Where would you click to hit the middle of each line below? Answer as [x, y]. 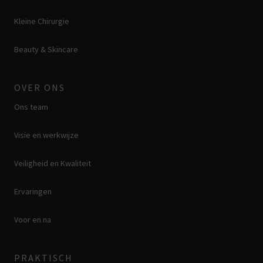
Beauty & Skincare [46, 50]
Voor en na [33, 220]
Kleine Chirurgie [42, 21]
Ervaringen [33, 192]
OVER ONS [40, 88]
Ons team [31, 107]
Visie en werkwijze [46, 135]
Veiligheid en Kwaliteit [53, 163]
